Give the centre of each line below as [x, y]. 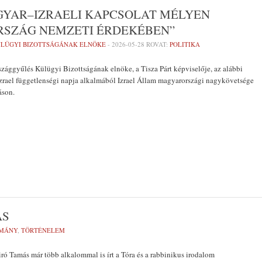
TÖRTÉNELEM [43, 230]
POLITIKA [185, 44]
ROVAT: [157, 44]
